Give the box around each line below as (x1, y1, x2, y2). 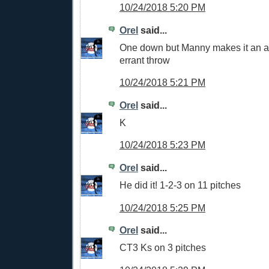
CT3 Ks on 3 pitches (119, 241, 206, 253)
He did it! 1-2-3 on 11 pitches (119, 179, 241, 190)
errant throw (119, 54, 170, 65)
